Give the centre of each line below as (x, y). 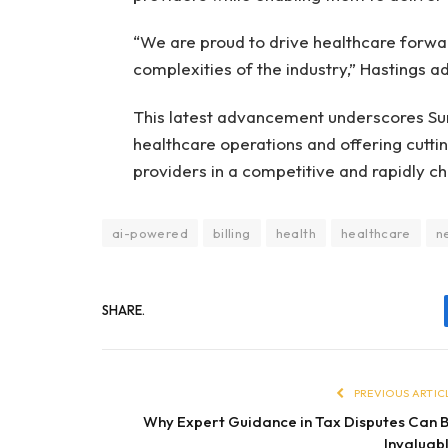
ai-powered (150, 232)
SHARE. (123, 310)
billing (231, 232)
